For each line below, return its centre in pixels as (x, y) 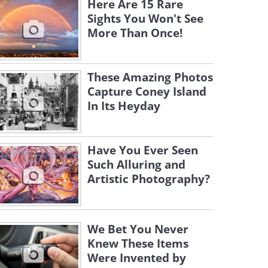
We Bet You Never (138, 229)
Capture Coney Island (147, 92)
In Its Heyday (124, 106)
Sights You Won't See (145, 19)
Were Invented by (137, 258)
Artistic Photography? (149, 179)
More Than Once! (135, 33)
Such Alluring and (136, 165)
